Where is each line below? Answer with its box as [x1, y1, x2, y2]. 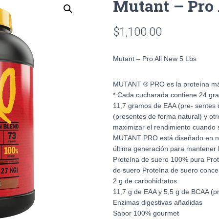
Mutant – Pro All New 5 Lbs [113, 54, 197, 63]
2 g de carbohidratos [113, 176, 177, 185]
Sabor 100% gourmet [113, 209, 179, 217]
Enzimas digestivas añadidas [113, 198, 202, 206]
